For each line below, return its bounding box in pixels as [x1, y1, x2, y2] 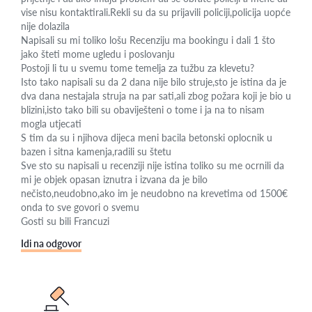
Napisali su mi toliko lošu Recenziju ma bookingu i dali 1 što [21, 34, 275, 46]
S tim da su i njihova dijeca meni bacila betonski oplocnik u [21, 132, 272, 143]
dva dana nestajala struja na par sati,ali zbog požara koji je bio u [21, 90, 291, 102]
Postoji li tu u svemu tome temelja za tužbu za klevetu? [21, 62, 254, 74]
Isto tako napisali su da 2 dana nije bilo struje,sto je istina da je [21, 76, 286, 88]
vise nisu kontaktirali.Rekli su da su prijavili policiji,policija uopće [21, 6, 290, 18]
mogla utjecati [21, 118, 81, 130]
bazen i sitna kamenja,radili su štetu [21, 146, 171, 157]
